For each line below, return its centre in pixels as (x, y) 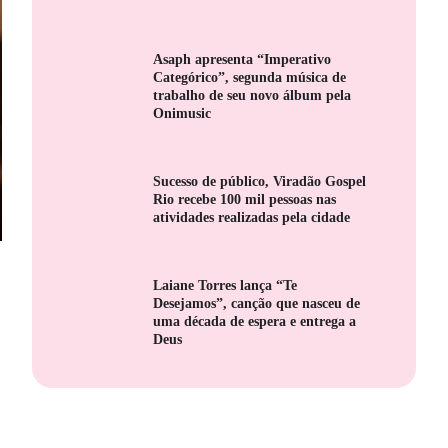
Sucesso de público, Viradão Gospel (260, 181)
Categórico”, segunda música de (250, 77)
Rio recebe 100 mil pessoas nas (245, 199)
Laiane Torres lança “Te (225, 285)
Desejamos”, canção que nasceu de (257, 303)
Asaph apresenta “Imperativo (242, 59)
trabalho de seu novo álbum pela (252, 95)
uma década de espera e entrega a (255, 321)
